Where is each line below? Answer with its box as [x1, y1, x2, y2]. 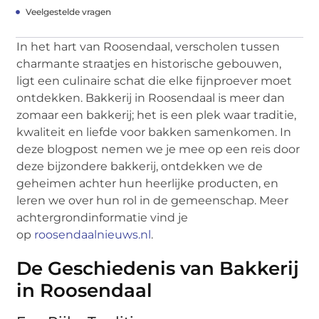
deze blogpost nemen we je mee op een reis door [16, 142, 300, 156]
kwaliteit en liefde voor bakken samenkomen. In [16, 125, 292, 139]
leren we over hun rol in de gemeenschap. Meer [16, 193, 289, 207]
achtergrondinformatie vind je [16, 210, 189, 224]
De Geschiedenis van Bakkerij [16, 256, 300, 280]
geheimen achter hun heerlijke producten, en [16, 176, 279, 190]
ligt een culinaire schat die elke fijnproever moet [16, 73, 293, 88]
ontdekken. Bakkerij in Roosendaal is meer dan [16, 90, 286, 105]
